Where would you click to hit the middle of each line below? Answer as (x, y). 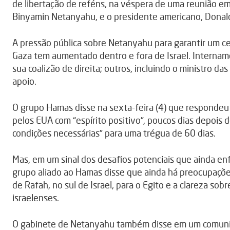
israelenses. (36, 198)
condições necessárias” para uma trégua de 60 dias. (114, 133)
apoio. (24, 81)
